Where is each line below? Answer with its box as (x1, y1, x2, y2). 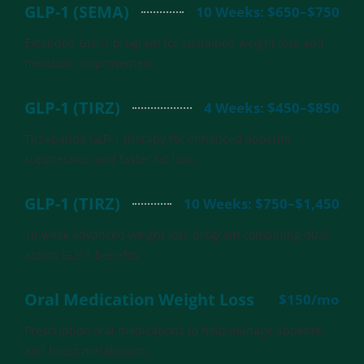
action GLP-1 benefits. (24, 246, 142, 262)
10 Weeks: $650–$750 (196, 2, 340, 21)
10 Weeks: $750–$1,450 (184, 193, 340, 213)
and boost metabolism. (24, 342, 149, 358)
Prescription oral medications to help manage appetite (24, 322, 322, 338)
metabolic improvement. (24, 54, 158, 71)
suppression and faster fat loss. (24, 150, 197, 167)
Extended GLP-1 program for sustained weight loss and (24, 34, 324, 50)
